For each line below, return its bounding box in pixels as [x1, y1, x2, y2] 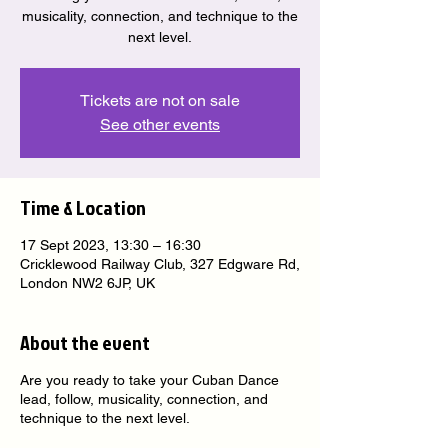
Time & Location [20, 193, 146, 221]
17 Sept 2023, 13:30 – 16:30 [20, 237, 201, 253]
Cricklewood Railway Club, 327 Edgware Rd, [20, 256, 300, 272]
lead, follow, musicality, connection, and [20, 391, 268, 407]
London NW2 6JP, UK [20, 275, 155, 291]
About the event [20, 328, 150, 356]
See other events [100, 115, 220, 134]
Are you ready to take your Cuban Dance [20, 372, 279, 388]
